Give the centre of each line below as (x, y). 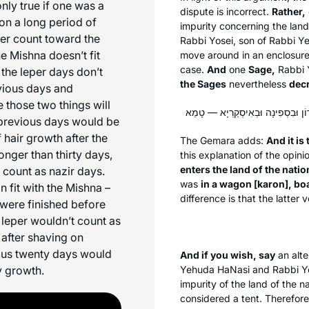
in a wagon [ (229, 183)
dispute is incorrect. (226, 11)
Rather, (289, 11)
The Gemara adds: (223, 140)
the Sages (203, 83)
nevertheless (258, 83)
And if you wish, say (228, 255)
